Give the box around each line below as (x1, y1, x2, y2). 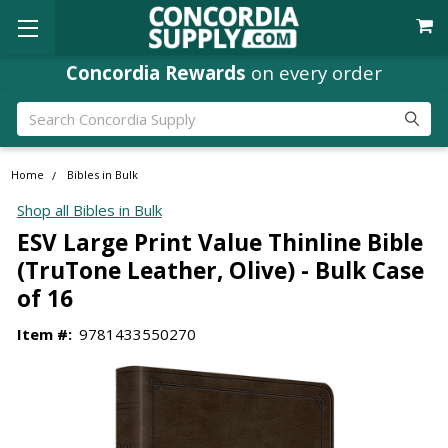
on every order (246, 59, 382, 85)
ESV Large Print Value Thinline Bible (16, 226, 423, 258)
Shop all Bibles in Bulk (16, 200, 162, 221)
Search (16, 102, 63, 123)
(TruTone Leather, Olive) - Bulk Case (16, 254, 424, 286)
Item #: (16, 323, 72, 344)
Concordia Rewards (66, 59, 246, 85)
